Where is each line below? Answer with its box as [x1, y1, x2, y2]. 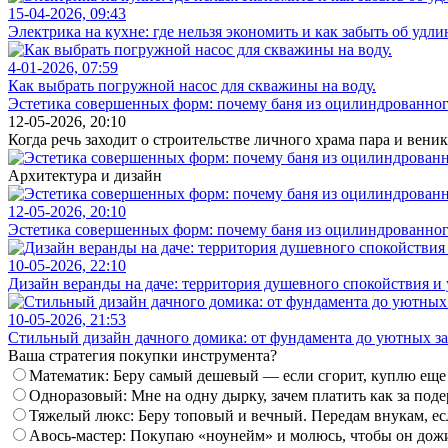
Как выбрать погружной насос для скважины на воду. [8, 77, 376, 94]
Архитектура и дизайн [8, 167, 162, 184]
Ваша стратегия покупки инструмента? [8, 347, 277, 364]
